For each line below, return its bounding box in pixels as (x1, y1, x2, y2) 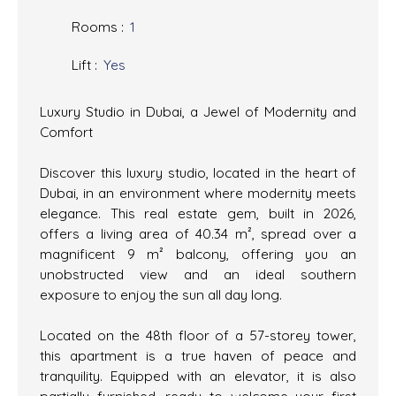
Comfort (40, 123, 93, 141)
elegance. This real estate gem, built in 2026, (40, 204, 356, 223)
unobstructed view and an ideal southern (40, 265, 356, 284)
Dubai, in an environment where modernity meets (40, 184, 356, 202)
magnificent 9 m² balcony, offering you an (40, 245, 356, 263)
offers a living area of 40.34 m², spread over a (40, 225, 356, 243)
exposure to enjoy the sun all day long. (40, 286, 282, 304)
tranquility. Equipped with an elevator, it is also (40, 367, 356, 385)
